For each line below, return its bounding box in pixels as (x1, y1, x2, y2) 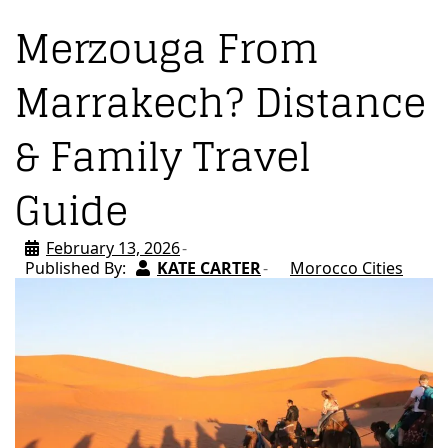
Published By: (25, 256, 126, 279)
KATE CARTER (157, 256, 261, 279)
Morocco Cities (290, 256, 403, 279)
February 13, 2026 (46, 236, 180, 259)
